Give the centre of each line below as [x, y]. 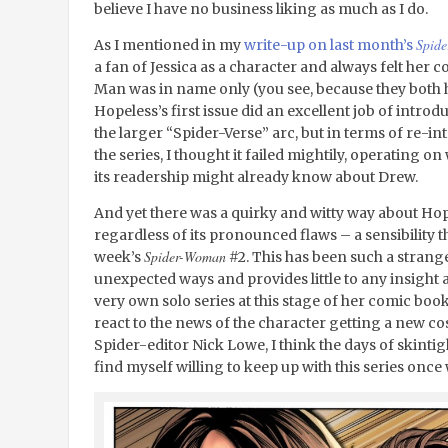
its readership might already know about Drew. [255, 177]
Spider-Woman [184, 257]
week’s [118, 257]
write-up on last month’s [329, 45]
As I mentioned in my [168, 45]
